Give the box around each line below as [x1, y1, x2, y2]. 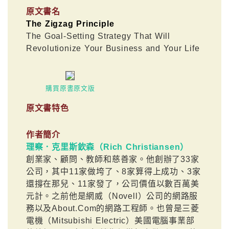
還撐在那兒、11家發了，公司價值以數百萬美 [26, 179, 199, 189]
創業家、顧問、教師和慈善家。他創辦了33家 [26, 155, 199, 164]
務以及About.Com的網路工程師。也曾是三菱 [26, 204, 200, 213]
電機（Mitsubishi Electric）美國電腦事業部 [26, 216, 195, 225]
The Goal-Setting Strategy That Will [26, 31, 171, 40]
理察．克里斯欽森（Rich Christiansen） [26, 143, 189, 152]
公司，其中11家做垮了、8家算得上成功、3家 [26, 167, 201, 176]
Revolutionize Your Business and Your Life [26, 43, 200, 53]
